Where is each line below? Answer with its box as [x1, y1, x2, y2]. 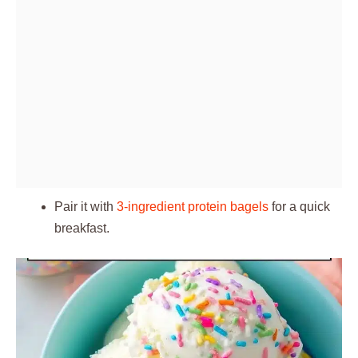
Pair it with [54, 200, 117, 213]
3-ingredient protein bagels [117, 200, 268, 213]
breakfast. [54, 221, 109, 235]
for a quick [268, 200, 330, 213]
